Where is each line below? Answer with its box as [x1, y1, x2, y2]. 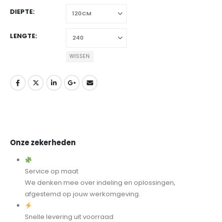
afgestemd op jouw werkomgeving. [24, 189, 140, 199]
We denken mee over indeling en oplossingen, [24, 178, 175, 188]
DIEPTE [10, 6, 33, 16]
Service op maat [24, 166, 78, 176]
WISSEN [69, 53, 90, 60]
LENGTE [10, 31, 35, 41]
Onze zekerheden [10, 137, 76, 148]
